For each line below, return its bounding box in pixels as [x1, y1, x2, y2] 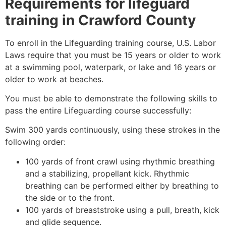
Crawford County [78, 11, 196, 29]
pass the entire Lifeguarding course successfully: [5, 105, 191, 116]
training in [5, 11, 78, 29]
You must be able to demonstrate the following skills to [5, 93, 217, 104]
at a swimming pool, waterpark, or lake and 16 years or [5, 62, 216, 72]
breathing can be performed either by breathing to [25, 180, 219, 191]
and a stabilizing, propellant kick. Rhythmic [25, 168, 189, 179]
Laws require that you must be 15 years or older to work [5, 49, 221, 60]
